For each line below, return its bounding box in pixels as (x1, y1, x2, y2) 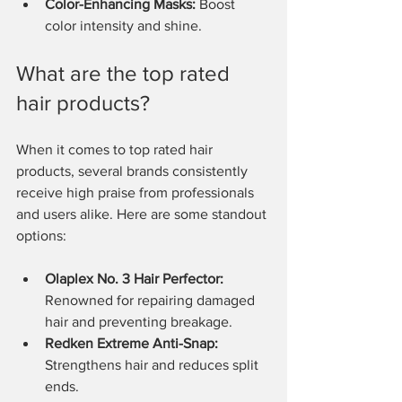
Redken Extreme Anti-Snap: (45, 335, 218, 351)
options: (16, 227, 66, 243)
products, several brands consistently (16, 162, 251, 179)
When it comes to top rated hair (16, 141, 216, 157)
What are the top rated (16, 60, 235, 85)
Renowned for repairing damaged (45, 292, 258, 308)
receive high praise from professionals (16, 184, 258, 200)
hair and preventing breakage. (45, 313, 232, 329)
